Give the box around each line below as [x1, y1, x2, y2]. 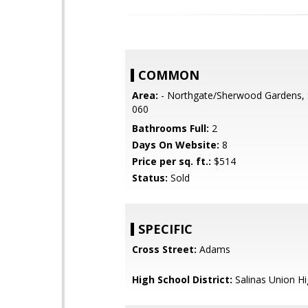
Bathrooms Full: [132, 122, 209, 135]
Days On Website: [132, 138, 219, 151]
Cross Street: [132, 243, 197, 256]
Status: [132, 171, 168, 184]
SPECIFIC [138, 221, 192, 237]
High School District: [132, 273, 232, 286]
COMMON [138, 67, 199, 83]
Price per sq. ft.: [132, 155, 211, 168]
